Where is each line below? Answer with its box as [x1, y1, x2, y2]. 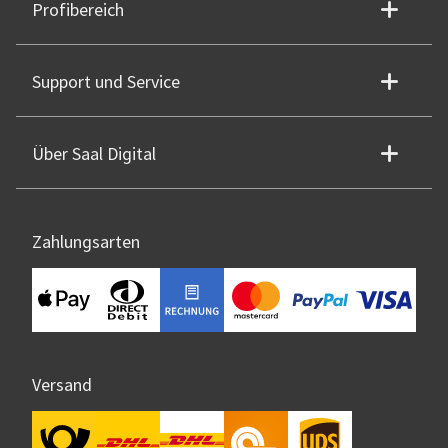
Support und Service [32, 71, 180, 95]
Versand [32, 374, 92, 398]
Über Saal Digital [32, 143, 156, 167]
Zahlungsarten [32, 231, 140, 255]
